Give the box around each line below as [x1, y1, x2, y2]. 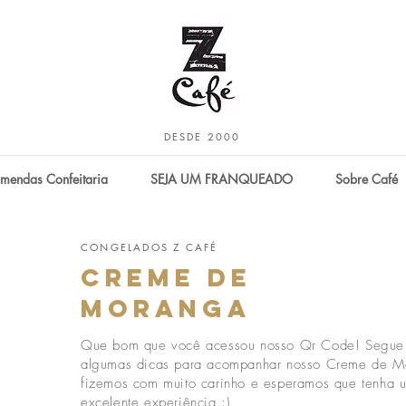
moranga [81, 293, 251, 324]
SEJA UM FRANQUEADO [150, 170, 293, 188]
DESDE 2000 [163, 130, 241, 143]
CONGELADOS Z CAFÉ [81, 240, 218, 254]
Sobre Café [334, 170, 398, 188]
